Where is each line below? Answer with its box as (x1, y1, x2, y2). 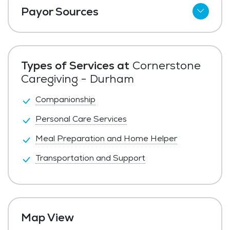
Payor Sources (21, 4, 99, 19)
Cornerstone (129, 58, 201, 73)
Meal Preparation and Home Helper (35, 133, 177, 144)
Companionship (35, 94, 95, 105)
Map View (21, 210, 74, 225)
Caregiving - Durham (21, 71, 134, 86)
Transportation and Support (35, 152, 145, 164)
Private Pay (35, 28, 83, 40)
